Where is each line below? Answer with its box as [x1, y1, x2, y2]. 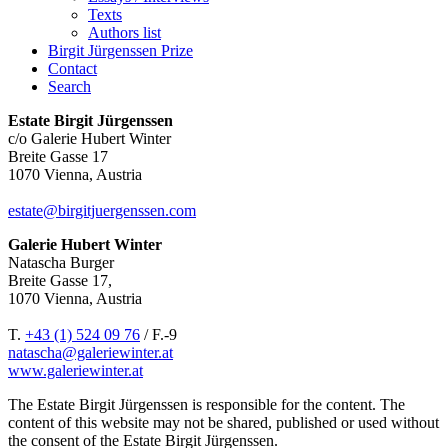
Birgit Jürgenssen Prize [48, 42, 193, 59]
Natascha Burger [8, 254, 114, 271]
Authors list [88, 24, 161, 41]
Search [48, 78, 91, 95]
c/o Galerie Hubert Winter [8, 130, 171, 147]
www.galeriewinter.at [8, 362, 143, 379]
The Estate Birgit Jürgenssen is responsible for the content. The [8, 396, 405, 413]
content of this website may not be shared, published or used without [8, 414, 439, 431]
